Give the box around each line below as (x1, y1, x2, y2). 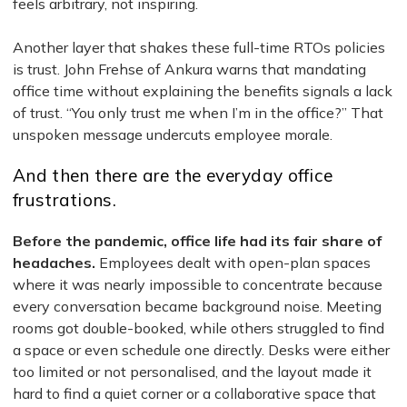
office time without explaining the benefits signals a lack (13, 82, 392, 101)
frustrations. (13, 189, 116, 212)
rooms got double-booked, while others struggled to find (13, 319, 384, 338)
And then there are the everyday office (13, 164, 333, 187)
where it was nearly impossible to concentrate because (13, 275, 382, 294)
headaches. (13, 253, 99, 273)
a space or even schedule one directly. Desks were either (13, 341, 390, 360)
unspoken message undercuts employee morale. (13, 125, 333, 144)
